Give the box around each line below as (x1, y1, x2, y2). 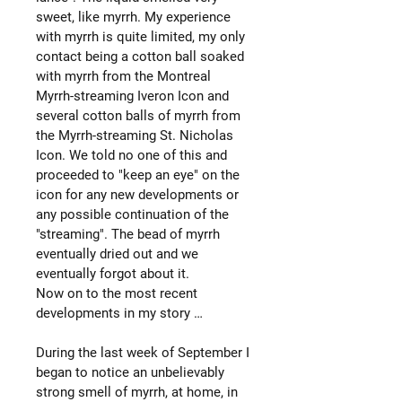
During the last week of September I (36, 344, 249, 361)
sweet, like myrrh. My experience (36, 8, 231, 25)
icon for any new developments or (36, 186, 239, 203)
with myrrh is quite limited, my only (36, 28, 245, 45)
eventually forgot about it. (36, 265, 189, 282)
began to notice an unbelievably (36, 363, 224, 380)
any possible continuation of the (36, 205, 229, 223)
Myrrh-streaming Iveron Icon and (36, 87, 229, 104)
